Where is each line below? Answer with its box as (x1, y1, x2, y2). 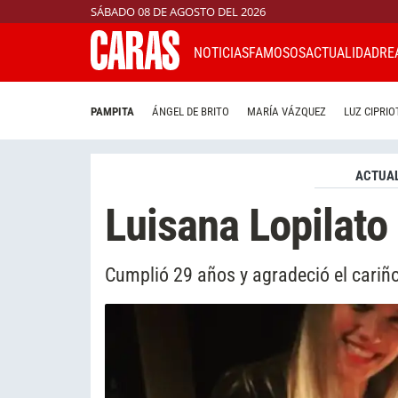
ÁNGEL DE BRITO (152, 105, 229, 119)
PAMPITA (91, 105, 134, 119)
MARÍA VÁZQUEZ (247, 105, 326, 119)
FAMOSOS (249, 44, 306, 61)
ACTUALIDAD (306, 44, 379, 61)
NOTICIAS (194, 44, 249, 61)
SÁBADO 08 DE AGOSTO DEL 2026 (91, 4, 266, 20)
